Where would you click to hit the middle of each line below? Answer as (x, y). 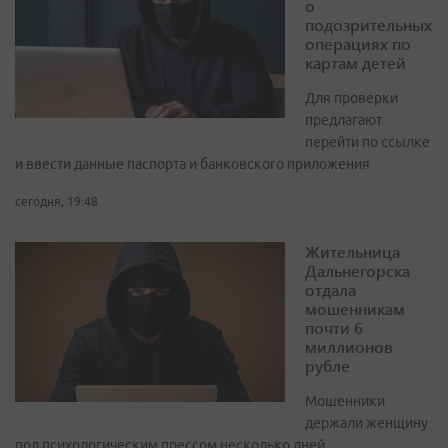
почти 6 (334, 328)
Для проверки (351, 98)
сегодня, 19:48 (56, 202)
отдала (330, 290)
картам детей (355, 63)
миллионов (349, 347)
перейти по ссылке (367, 142)
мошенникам (355, 309)
